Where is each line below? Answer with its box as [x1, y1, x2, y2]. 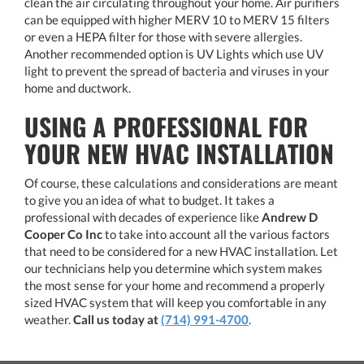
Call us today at [73, 311, 161, 327]
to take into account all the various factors [102, 226, 330, 241]
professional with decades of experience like [24, 209, 262, 224]
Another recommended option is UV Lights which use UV [24, 45, 323, 61]
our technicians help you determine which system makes [24, 260, 323, 275]
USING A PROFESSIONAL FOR [24, 107, 308, 145]
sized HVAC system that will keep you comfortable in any [24, 294, 327, 310]
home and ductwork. [24, 80, 133, 95]
